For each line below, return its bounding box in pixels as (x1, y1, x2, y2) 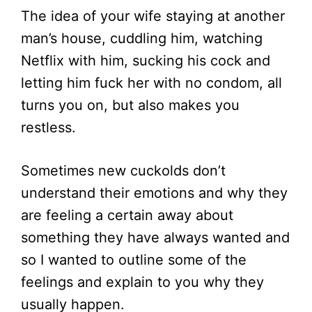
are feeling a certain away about (21, 207, 233, 224)
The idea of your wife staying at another (21, 8, 285, 25)
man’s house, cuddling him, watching (21, 30, 263, 47)
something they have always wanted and (21, 229, 290, 247)
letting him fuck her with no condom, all (21, 75, 282, 92)
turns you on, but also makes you (21, 97, 240, 114)
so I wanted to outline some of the (21, 251, 247, 269)
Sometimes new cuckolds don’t (21, 162, 226, 180)
